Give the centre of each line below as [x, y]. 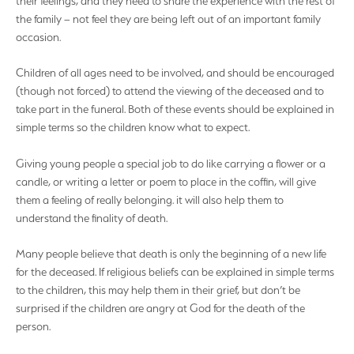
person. [33, 327]
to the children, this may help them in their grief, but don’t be [158, 290]
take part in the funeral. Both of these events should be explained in [175, 109]
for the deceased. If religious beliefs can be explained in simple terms [175, 272]
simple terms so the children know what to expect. [133, 128]
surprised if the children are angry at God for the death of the [160, 309]
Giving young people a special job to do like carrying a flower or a [171, 163]
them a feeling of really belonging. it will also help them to [150, 200]
